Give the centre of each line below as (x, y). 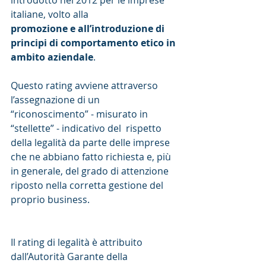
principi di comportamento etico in (94, 43)
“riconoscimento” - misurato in (80, 114)
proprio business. (51, 200)
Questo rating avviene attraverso (85, 86)
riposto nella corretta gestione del (88, 186)
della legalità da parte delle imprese (91, 143)
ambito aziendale (52, 57)
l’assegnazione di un (56, 100)
